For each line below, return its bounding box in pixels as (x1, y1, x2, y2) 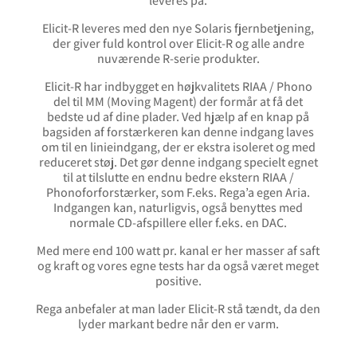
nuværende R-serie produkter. (96, 50, 260, 68)
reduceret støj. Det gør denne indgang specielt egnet (38, 154, 318, 171)
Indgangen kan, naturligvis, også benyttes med (53, 199, 304, 217)
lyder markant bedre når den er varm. (77, 316, 279, 333)
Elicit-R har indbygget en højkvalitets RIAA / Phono (44, 78, 312, 96)
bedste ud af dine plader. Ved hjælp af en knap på (47, 108, 310, 126)
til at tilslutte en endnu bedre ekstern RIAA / (62, 169, 294, 186)
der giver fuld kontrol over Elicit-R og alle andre (52, 35, 304, 53)
